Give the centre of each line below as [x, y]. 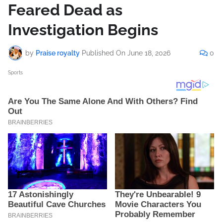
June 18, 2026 [149, 53]
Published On [104, 53]
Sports [15, 73]
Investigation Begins [83, 30]
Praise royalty [58, 53]
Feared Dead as [65, 10]
